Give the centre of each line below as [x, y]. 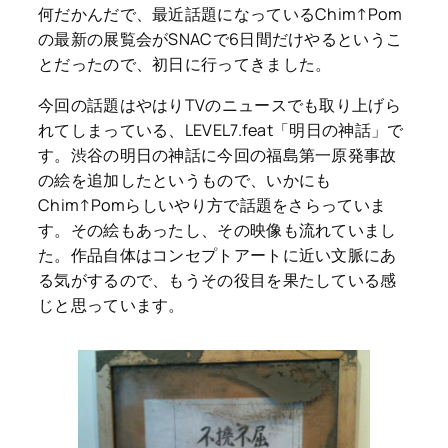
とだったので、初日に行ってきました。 [185, 63]
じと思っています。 [111, 304]
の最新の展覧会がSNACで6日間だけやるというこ [220, 38]
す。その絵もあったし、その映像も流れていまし [217, 229]
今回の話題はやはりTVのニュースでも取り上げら [219, 104]
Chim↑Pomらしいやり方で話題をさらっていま [212, 204]
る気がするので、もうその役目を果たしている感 [217, 279]
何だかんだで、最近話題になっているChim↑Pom [220, 13]
